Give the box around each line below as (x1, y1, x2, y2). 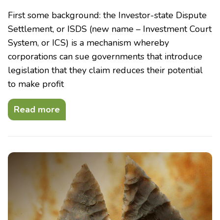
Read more (14, 104, 60, 116)
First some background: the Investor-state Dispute (8, 9, 207, 22)
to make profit (8, 78, 64, 90)
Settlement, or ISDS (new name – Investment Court (8, 23, 212, 35)
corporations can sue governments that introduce (8, 51, 202, 63)
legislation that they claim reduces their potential (8, 64, 203, 77)
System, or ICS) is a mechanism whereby (8, 37, 169, 49)
